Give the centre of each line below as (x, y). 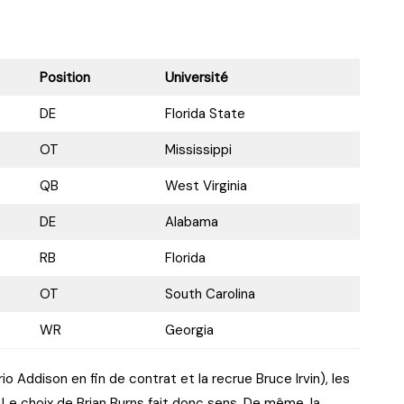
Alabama (191, 222)
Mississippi (198, 150)
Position (64, 78)
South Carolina (210, 294)
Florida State (205, 114)
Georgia (189, 331)
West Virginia (206, 186)
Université (196, 78)
